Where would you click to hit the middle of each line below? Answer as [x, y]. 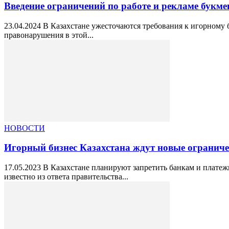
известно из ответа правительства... [66, 177]
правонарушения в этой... [49, 35]
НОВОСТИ [25, 128]
